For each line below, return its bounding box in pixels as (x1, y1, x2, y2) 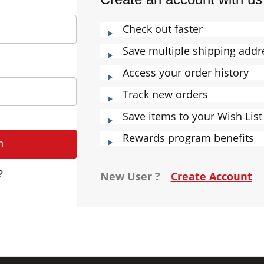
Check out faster (122, 22, 203, 37)
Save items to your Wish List (122, 109, 262, 124)
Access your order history (122, 65, 249, 80)
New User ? (100, 169, 163, 184)
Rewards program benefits (122, 131, 254, 146)
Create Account (170, 169, 252, 184)
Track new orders (122, 87, 208, 102)
